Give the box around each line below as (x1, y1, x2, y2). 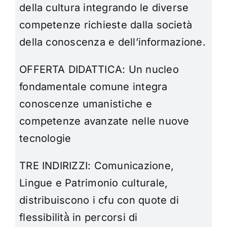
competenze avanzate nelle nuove (19, 115, 190, 128)
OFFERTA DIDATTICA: (19, 63, 129, 76)
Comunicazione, (94, 160, 174, 172)
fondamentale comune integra (19, 81, 168, 93)
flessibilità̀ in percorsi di (19, 211, 138, 224)
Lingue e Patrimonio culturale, (19, 177, 168, 190)
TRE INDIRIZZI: (19, 160, 94, 172)
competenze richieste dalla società (19, 19, 193, 31)
